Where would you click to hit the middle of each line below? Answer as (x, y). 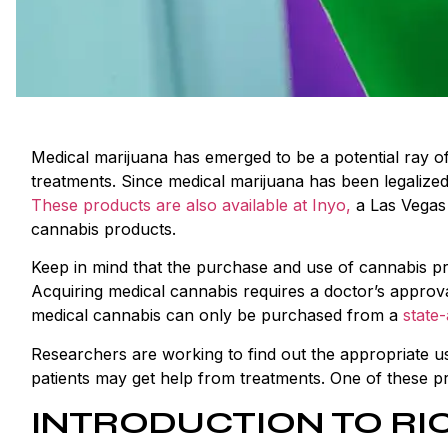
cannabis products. (106, 229)
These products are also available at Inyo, (191, 205)
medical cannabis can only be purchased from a (217, 315)
